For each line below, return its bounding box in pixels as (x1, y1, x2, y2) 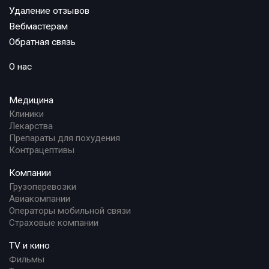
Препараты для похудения (9, 133, 120, 144)
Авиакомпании (9, 193, 70, 204)
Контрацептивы (9, 145, 74, 156)
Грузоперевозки (9, 181, 76, 192)
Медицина (9, 95, 53, 106)
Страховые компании (9, 217, 98, 228)
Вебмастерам (9, 21, 68, 32)
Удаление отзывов (9, 5, 89, 16)
